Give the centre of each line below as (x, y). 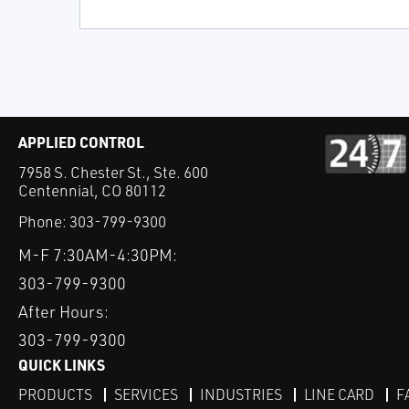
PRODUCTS (55, 395)
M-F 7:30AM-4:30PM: (98, 255)
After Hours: (63, 312)
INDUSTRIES (241, 395)
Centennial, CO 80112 (92, 191)
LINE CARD (339, 395)
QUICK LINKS (62, 365)
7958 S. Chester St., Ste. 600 (113, 173)
